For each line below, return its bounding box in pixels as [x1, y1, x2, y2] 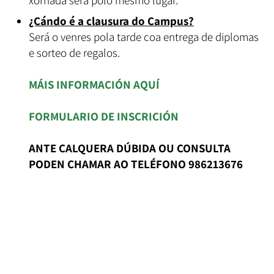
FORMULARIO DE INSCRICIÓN [29, 109, 179, 124]
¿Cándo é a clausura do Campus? [29, 13, 194, 28]
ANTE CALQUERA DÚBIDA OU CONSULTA [29, 141, 231, 155]
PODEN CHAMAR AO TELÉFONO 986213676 [29, 157, 243, 171]
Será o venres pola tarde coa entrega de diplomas [29, 29, 259, 44]
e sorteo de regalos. [29, 45, 120, 60]
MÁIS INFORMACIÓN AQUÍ [29, 77, 160, 92]
